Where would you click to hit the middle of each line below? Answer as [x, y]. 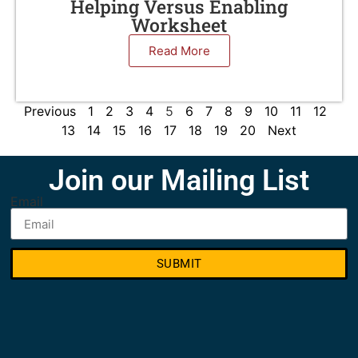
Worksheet [179, 25]
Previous [50, 111]
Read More [179, 51]
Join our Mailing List [179, 181]
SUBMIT [179, 263]
